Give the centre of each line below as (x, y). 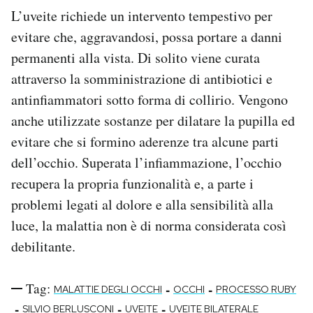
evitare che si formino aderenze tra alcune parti (145, 142)
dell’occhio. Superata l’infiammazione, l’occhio (146, 163)
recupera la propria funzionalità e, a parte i (132, 184)
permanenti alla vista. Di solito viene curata (136, 58)
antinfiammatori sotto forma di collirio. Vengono (150, 100)
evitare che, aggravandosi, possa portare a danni (147, 37)
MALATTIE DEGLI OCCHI (108, 290)
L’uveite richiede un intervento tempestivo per (142, 16)
